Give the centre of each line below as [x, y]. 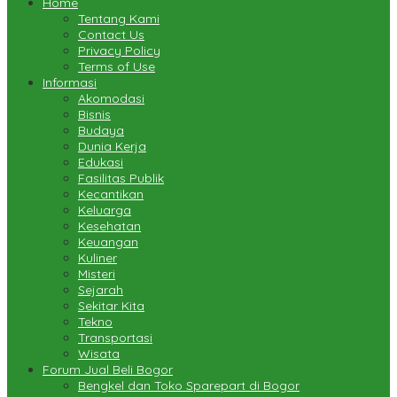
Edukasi [101, 163]
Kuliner [97, 258]
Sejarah [101, 290]
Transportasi [115, 338]
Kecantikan [111, 195]
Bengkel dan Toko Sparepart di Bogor [189, 386]
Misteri [97, 274]
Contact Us [111, 35]
